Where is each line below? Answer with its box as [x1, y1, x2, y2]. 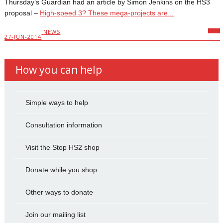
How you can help [15, 63, 102, 77]
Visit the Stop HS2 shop [25, 143, 100, 152]
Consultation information [25, 121, 102, 129]
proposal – [4, 8, 40, 17]
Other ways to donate [25, 188, 93, 197]
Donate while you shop [25, 166, 97, 174]
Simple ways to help [25, 99, 88, 107]
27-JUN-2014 [4, 32, 42, 40]
